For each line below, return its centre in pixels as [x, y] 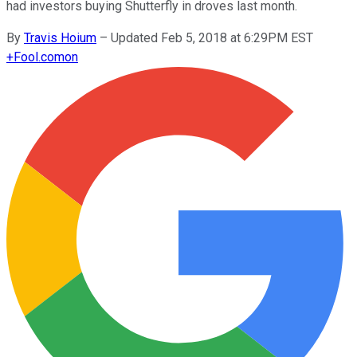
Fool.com [39, 57]
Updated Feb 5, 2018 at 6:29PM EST [212, 37]
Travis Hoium [60, 37]
